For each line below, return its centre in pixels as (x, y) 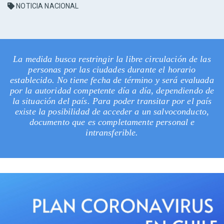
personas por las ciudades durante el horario (112, 70)
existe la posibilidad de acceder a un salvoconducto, (112, 112)
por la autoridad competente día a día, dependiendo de (112, 91)
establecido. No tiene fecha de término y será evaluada (112, 80)
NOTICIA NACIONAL (47, 6)
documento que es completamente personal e (112, 122)
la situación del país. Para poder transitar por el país (112, 101)
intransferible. (112, 133)
